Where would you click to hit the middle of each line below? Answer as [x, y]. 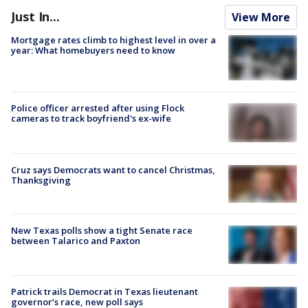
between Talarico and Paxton [76, 240]
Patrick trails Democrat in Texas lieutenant [104, 292]
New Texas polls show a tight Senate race [102, 230]
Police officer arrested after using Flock [98, 108]
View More [261, 17]
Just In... [35, 16]
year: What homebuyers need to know [93, 50]
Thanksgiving [41, 180]
